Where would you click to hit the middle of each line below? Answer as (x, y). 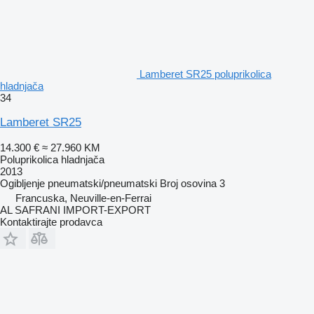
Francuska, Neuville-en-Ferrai (83, 198)
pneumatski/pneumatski (102, 183)
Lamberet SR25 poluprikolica (205, 74)
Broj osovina (188, 183)
